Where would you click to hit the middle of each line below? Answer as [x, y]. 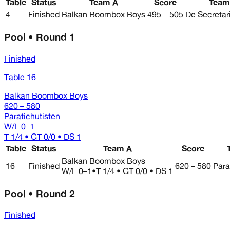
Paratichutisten [32, 116]
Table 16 [20, 77]
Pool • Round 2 [40, 193]
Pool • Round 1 [40, 37]
